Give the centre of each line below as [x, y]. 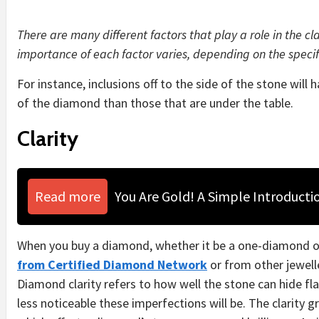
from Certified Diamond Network [112, 265]
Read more [68, 196]
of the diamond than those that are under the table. [155, 103]
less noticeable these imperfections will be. [133, 303]
